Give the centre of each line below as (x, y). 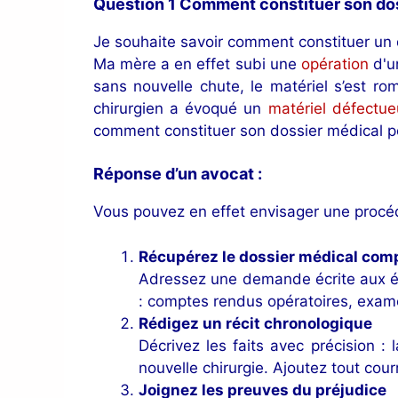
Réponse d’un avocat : (178, 174)
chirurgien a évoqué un (181, 108)
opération (337, 64)
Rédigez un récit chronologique (255, 323)
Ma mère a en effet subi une (197, 64)
